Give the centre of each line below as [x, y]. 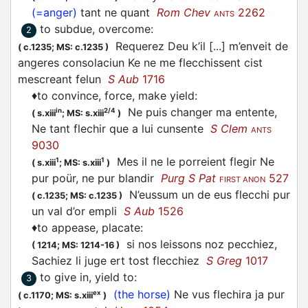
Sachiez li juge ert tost [92, 261]
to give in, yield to [87, 277]
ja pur [268, 294]
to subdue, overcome [95, 29]
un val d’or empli [78, 211]
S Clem [229, 129]
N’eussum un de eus [179, 195]
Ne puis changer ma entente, [199, 112]
